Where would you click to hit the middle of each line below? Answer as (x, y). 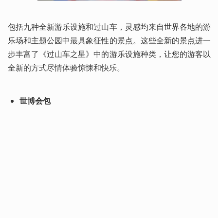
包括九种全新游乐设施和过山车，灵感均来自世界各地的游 (109, 27)
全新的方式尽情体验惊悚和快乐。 (66, 68)
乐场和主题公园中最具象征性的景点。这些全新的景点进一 (109, 41)
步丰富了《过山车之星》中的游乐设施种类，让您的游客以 (109, 54)
